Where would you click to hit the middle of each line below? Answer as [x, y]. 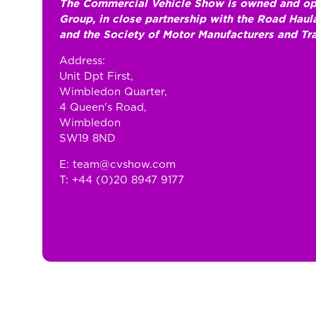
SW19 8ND [87, 139]
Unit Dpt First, [96, 77]
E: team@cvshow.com [117, 165]
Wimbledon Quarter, [113, 92]
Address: [82, 61]
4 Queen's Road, [103, 108]
